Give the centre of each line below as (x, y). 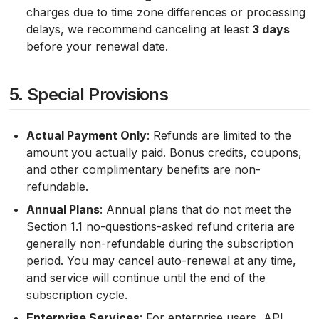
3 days (271, 29)
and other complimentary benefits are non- (143, 169)
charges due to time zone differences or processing (166, 12)
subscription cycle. (77, 295)
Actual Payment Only (86, 135)
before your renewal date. (97, 46)
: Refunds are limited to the (219, 135)
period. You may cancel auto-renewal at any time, (161, 261)
